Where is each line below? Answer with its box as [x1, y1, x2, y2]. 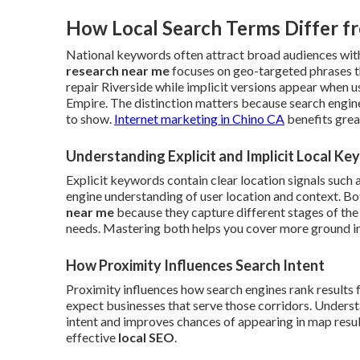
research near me [66, 63, 170, 78]
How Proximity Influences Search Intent [66, 256, 325, 274]
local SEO [118, 329, 174, 345]
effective [66, 329, 118, 345]
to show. [66, 111, 114, 126]
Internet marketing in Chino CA [114, 111, 284, 126]
